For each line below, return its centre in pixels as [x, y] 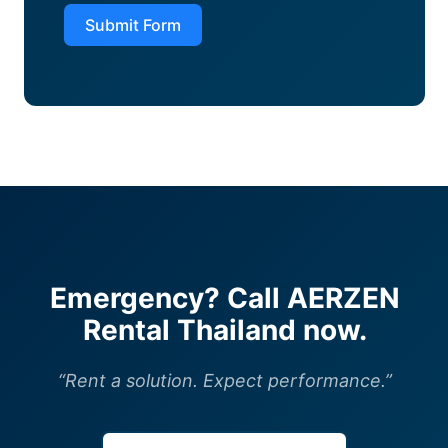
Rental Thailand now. [224, 330]
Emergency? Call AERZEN [224, 298]
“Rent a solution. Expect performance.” [224, 381]
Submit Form [133, 25]
